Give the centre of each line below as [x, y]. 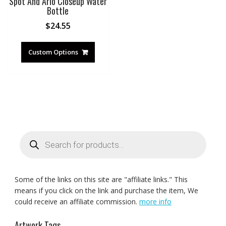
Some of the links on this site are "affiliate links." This [101, 179]
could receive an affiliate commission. [77, 201]
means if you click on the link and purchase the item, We [106, 190]
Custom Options [53, 52]
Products [34, 134]
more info [155, 201]
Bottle [58, 10]
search [30, 141]
